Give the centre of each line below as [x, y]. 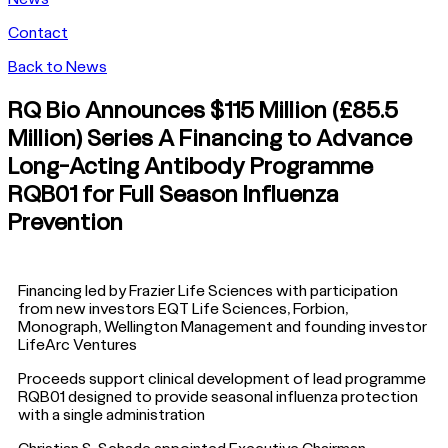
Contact [38, 32]
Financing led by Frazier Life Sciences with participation [208, 290]
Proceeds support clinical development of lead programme [222, 378]
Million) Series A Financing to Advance [210, 136]
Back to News [57, 66]
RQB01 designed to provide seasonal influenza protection [218, 396]
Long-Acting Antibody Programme [190, 164]
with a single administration [112, 414]
